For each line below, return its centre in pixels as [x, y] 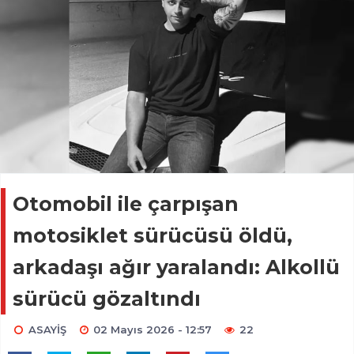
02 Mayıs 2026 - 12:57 [153, 330]
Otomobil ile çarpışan [126, 204]
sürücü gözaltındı [107, 299]
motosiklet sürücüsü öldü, [153, 236]
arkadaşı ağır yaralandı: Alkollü [176, 267]
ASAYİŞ [47, 330]
